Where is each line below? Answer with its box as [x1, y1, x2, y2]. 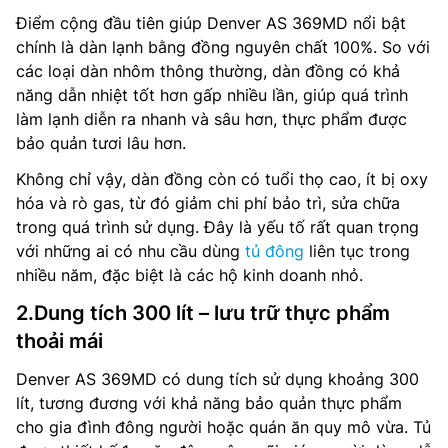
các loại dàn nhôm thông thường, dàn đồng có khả [16, 60, 400, 81]
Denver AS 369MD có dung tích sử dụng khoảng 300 [16, 368, 419, 389]
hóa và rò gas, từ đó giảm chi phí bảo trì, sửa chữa [16, 192, 400, 213]
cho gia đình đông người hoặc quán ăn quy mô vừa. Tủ [16, 416, 431, 437]
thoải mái [16, 328, 103, 353]
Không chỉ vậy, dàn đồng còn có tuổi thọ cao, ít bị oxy [16, 168, 428, 189]
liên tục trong [304, 240, 410, 261]
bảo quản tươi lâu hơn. [16, 132, 186, 153]
